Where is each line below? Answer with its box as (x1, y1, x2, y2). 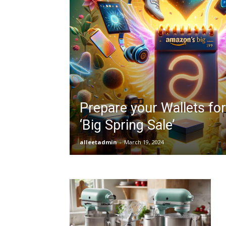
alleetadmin (80, 138, 117, 146)
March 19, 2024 (124, 138, 164, 146)
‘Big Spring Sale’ (80, 117, 175, 133)
